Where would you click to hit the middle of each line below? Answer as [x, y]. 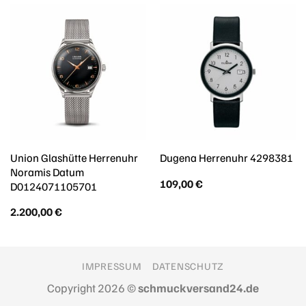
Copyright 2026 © [93, 287]
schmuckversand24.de [198, 287]
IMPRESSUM [112, 265]
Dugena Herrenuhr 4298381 [226, 158]
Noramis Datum [47, 171]
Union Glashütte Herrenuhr [74, 157]
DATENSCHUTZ [189, 265]
